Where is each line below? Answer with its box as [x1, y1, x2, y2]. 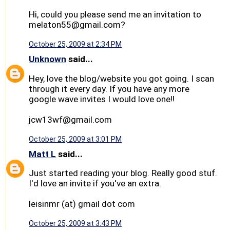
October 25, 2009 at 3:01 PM [29, 135, 122, 143]
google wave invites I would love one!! [29, 93, 175, 104]
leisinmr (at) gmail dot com [29, 199, 135, 209]
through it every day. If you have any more [29, 83, 189, 94]
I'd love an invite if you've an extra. [29, 178, 161, 189]
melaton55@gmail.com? [29, 20, 125, 30]
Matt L [29, 148, 56, 159]
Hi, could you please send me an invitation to [29, 9, 201, 20]
